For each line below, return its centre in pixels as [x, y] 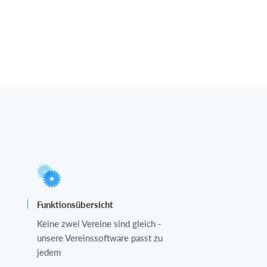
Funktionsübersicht [75, 205]
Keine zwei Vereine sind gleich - [99, 224]
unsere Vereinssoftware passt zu [100, 238]
